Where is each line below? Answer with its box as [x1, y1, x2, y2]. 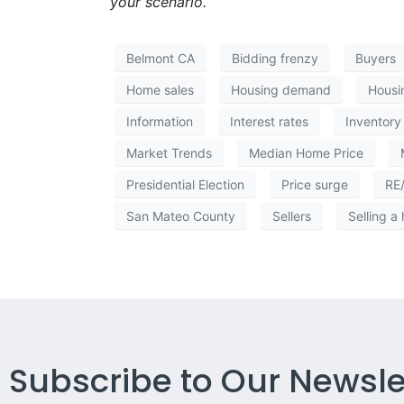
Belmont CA [126, 50, 195, 66]
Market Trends [126, 144, 212, 161]
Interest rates [230, 113, 308, 129]
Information [126, 113, 193, 129]
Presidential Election [126, 176, 244, 192]
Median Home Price [249, 144, 363, 161]
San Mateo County [126, 207, 235, 224]
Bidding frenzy [232, 50, 318, 66]
